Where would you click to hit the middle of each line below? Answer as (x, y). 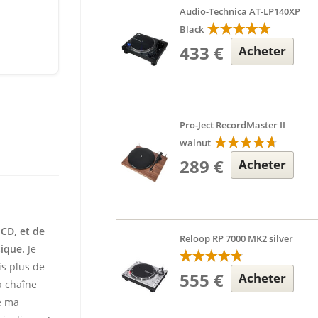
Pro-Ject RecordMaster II (233, 125)
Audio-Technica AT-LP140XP (240, 11)
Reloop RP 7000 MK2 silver (237, 238)
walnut (196, 143)
